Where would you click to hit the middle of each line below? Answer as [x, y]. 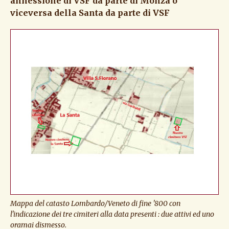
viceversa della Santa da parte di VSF [90, 13]
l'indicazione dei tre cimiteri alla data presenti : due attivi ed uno [112, 214]
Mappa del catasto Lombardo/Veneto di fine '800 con [95, 204]
